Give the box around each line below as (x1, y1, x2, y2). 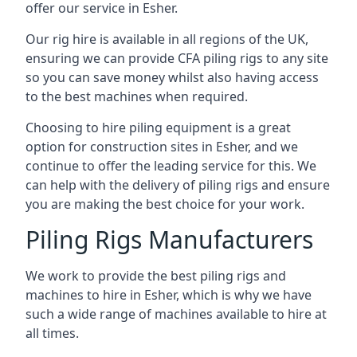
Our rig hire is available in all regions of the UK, (25, 30, 308, 48)
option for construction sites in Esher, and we (25, 138, 298, 155)
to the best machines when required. (25, 88, 248, 105)
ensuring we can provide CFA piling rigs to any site (25, 49, 328, 67)
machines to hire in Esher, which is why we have (25, 286, 312, 304)
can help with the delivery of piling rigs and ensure (25, 176, 330, 194)
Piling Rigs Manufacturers (25, 223, 313, 256)
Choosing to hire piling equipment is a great (25, 119, 291, 136)
